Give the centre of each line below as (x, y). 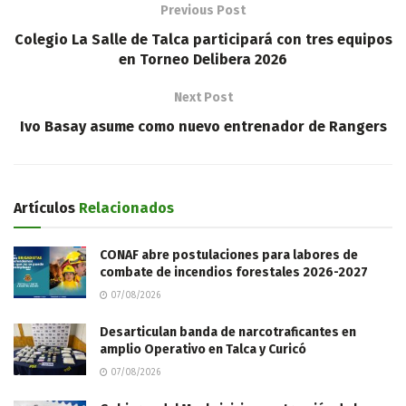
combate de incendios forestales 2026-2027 (234, 272)
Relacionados (125, 208)
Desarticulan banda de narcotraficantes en (228, 332)
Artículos (44, 208)
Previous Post (203, 10)
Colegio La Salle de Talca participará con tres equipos (203, 39)
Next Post (203, 97)
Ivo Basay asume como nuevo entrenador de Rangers (203, 126)
